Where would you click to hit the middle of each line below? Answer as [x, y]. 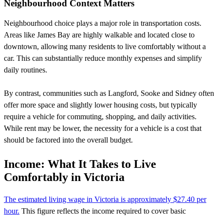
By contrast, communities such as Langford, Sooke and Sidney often [109, 93]
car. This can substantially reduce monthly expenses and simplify [103, 58]
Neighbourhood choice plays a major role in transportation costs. [103, 23]
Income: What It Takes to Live [80, 164]
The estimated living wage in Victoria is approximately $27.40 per [105, 200]
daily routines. [26, 70]
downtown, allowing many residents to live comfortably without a [105, 47]
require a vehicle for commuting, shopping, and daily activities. [100, 117]
